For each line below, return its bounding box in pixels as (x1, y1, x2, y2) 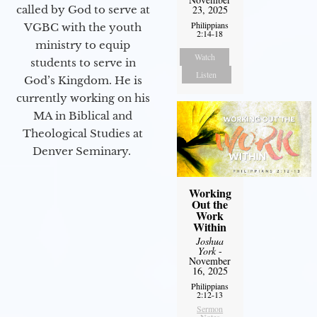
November (189, 254, 231, 268)
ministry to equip (35, 38, 130, 52)
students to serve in (30, 55, 136, 69)
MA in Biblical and (33, 108, 132, 122)
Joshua (196, 234, 224, 248)
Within (193, 219, 227, 236)
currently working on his (16, 91, 150, 105)
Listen (196, 69, 217, 81)
